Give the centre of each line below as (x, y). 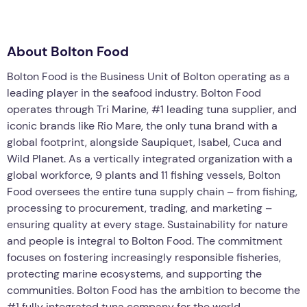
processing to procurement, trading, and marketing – (139, 208)
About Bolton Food (68, 51)
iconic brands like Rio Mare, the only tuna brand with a (142, 125)
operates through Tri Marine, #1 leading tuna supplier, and (152, 109)
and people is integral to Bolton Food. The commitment (145, 241)
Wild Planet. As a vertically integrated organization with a (150, 158)
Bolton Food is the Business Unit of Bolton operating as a (148, 76)
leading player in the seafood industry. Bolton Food (134, 93)
